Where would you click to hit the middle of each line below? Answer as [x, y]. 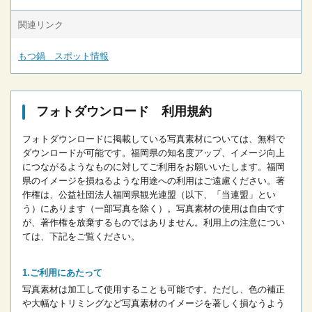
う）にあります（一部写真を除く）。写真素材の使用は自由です [154, 209]
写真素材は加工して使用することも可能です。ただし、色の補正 [154, 290]
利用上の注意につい [244, 223]
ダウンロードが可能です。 [77, 153]
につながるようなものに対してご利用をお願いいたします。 [145, 167]
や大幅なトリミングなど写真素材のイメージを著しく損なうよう [154, 304]
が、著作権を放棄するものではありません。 [113, 223]
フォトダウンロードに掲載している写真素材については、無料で [154, 139]
